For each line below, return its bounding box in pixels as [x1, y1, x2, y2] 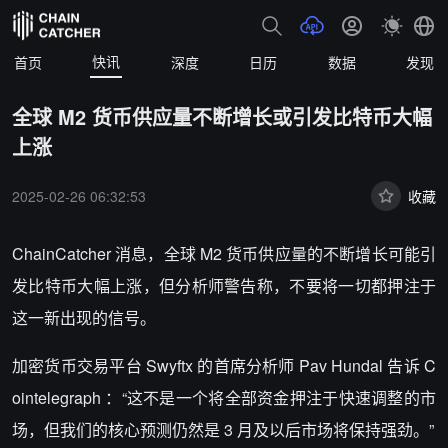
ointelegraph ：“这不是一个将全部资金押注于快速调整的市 [12, 386, 436, 409]
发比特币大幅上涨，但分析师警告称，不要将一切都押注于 [12, 274, 436, 297]
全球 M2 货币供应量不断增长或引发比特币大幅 [12, 102, 432, 131]
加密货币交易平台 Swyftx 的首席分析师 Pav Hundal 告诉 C [12, 354, 436, 377]
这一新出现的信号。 [12, 306, 156, 329]
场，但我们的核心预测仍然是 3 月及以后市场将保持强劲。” [12, 418, 434, 441]
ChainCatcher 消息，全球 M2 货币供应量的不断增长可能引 [12, 242, 436, 265]
